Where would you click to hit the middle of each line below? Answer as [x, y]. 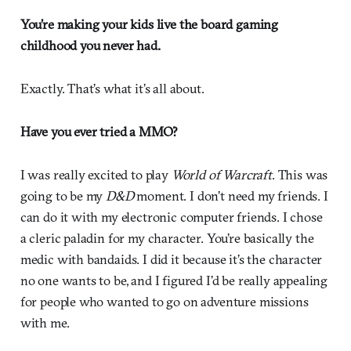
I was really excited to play [96, 174]
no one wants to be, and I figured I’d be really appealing [174, 280]
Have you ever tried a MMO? [99, 131]
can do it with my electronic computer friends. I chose [171, 216]
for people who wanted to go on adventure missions [164, 301]
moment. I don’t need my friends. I [231, 195]
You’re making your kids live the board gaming [149, 24]
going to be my [63, 195]
